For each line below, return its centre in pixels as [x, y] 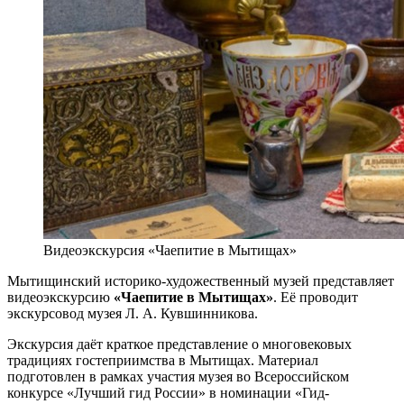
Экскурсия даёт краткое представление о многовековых [179, 344]
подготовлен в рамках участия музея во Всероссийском [178, 376]
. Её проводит [316, 297]
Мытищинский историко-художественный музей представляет [201, 280]
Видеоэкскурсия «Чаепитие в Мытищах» [170, 250]
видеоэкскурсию [60, 297]
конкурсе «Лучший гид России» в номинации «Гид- [168, 392]
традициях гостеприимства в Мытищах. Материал [163, 360]
